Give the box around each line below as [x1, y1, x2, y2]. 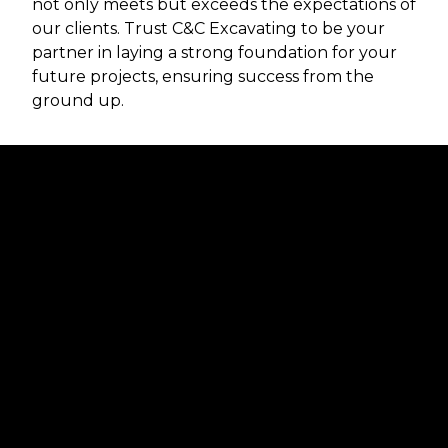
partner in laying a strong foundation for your [32, 43, 397, 63]
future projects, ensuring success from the [32, 67, 374, 87]
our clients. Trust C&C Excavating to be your [32, 19, 385, 39]
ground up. [32, 91, 124, 111]
